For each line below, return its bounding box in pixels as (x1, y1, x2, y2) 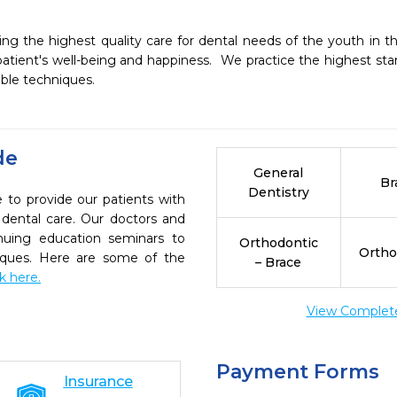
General (253, 165, 304, 181)
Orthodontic (238, 235, 318, 251)
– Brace (255, 254, 302, 270)
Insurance (63, 373, 133, 390)
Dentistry (247, 184, 309, 200)
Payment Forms (216, 360, 379, 384)
